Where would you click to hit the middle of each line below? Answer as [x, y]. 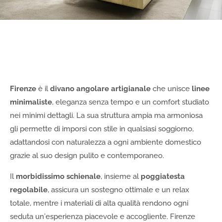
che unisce [171, 89]
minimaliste [31, 102]
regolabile [29, 190]
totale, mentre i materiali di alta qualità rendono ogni [99, 203]
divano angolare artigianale [100, 89]
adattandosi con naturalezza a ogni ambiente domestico [106, 142]
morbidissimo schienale [58, 177]
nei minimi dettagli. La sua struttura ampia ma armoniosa [106, 116]
